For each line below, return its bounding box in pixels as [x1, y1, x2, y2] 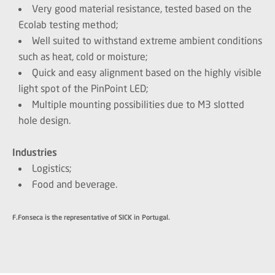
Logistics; [32, 162, 72, 174]
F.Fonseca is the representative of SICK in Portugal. [12, 213, 170, 221]
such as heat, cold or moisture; [18, 50, 148, 62]
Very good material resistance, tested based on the [32, 2, 252, 14]
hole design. [18, 114, 71, 126]
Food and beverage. [32, 178, 117, 190]
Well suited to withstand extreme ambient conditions [32, 34, 262, 46]
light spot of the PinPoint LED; [18, 82, 149, 94]
